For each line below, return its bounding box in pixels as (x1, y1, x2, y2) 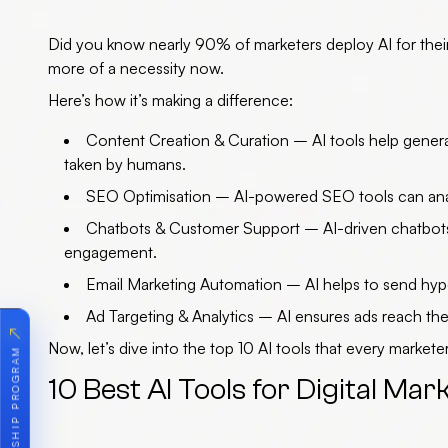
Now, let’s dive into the (48, 338, 210, 359)
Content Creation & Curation (86, 130, 289, 151)
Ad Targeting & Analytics (86, 306, 254, 327)
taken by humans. (64, 154, 186, 175)
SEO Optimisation (86, 186, 211, 207)
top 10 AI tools (210, 338, 311, 359)
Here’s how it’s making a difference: (48, 90, 293, 111)
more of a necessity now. (48, 58, 224, 79)
